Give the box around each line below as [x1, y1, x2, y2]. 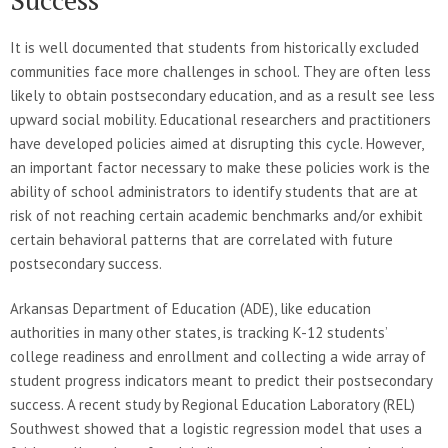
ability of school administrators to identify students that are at [10, 181, 418, 201]
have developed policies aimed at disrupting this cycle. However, [10, 133, 423, 153]
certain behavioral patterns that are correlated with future [10, 229, 393, 249]
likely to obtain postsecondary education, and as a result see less [10, 85, 435, 105]
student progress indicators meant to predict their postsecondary [10, 370, 432, 390]
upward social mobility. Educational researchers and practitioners [10, 109, 431, 129]
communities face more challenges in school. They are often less [10, 61, 431, 81]
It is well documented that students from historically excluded [10, 37, 419, 57]
